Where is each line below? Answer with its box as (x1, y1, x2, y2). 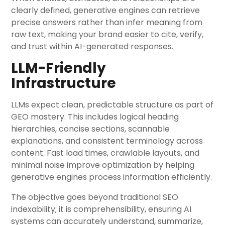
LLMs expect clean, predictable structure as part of (11, 99, 214, 110)
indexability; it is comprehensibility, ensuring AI (11, 203, 192, 215)
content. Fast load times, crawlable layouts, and (11, 147, 200, 159)
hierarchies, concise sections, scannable (11, 123, 170, 135)
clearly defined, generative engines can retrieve (11, 5, 200, 16)
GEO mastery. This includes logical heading (11, 111, 179, 123)
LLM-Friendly (11, 58, 106, 78)
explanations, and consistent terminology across (11, 135, 203, 147)
